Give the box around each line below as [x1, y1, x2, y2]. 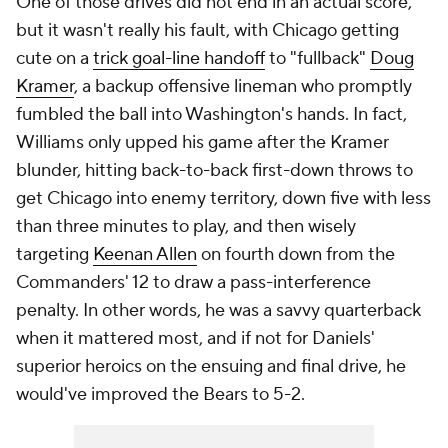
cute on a [16, 47, 93, 71]
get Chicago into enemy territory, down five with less [16, 187, 431, 211]
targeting [16, 243, 93, 267]
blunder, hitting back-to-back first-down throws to [16, 159, 413, 183]
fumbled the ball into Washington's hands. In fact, [16, 103, 407, 127]
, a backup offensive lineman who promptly [74, 75, 412, 99]
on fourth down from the [197, 243, 395, 267]
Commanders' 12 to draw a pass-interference [16, 271, 371, 295]
